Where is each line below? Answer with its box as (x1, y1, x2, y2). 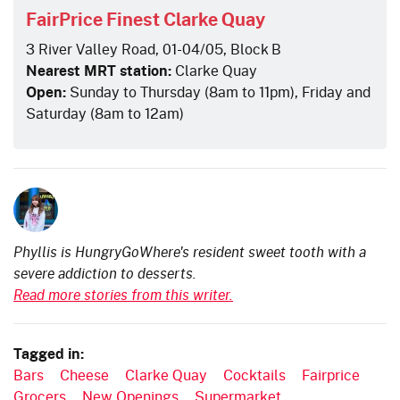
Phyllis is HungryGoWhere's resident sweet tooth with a (13, 240, 366, 262)
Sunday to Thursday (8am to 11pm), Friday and (66, 80, 371, 102)
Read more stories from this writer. (13, 283, 233, 304)
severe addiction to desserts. (13, 262, 196, 283)
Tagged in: (13, 342, 84, 364)
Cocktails (223, 363, 286, 385)
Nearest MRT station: (26, 59, 175, 81)
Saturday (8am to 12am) (26, 102, 184, 123)
